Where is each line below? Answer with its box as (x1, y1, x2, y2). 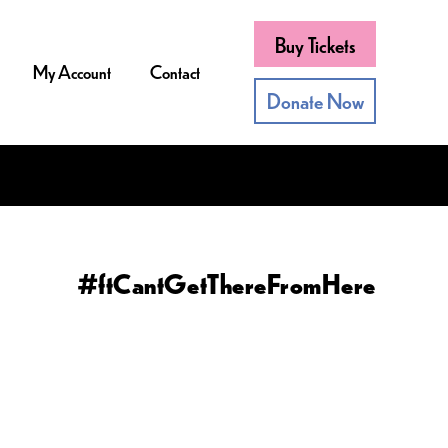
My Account (33, 59, 112, 85)
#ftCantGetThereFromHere (76, 265, 376, 303)
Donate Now (266, 86, 364, 115)
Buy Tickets (274, 29, 356, 59)
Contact (150, 59, 201, 85)
